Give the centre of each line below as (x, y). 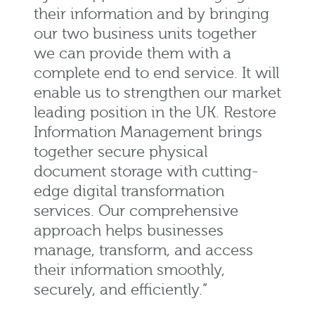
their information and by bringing (152, 15)
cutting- (230, 172)
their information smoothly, (129, 271)
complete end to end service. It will (156, 74)
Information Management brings (148, 133)
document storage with (118, 172)
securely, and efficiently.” (121, 290)
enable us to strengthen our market (157, 94)
